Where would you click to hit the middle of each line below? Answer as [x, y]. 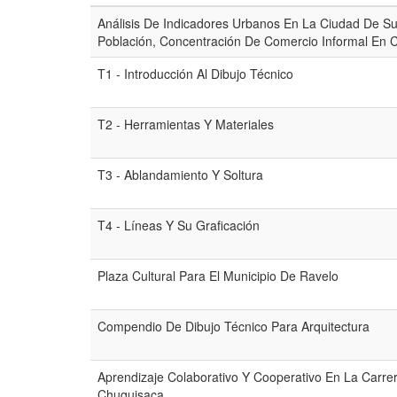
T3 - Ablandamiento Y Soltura [180, 175]
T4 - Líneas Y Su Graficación [179, 225]
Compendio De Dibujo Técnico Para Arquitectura [234, 326]
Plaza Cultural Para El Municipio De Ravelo [218, 276]
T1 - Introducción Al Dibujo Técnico [195, 74]
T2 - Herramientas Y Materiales [186, 124]
